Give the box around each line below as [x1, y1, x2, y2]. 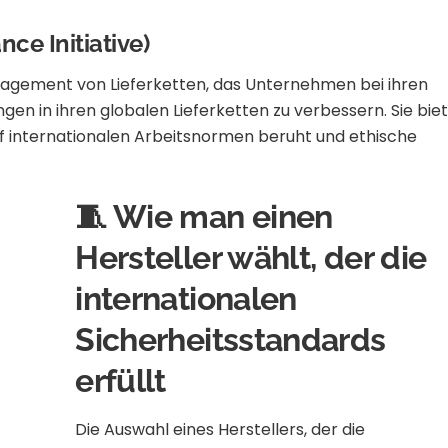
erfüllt [75, 362, 166, 400]
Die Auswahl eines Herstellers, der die [75, 418, 366, 442]
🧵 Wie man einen [75, 198, 333, 236]
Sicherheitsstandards [75, 321, 386, 359]
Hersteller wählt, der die [75, 239, 427, 277]
